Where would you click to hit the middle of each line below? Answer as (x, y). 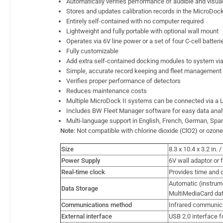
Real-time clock (83, 172)
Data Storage (80, 188)
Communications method (97, 205)
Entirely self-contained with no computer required (135, 21)
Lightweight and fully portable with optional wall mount (142, 31)
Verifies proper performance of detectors (123, 81)
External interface (87, 216)
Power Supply (81, 160)
